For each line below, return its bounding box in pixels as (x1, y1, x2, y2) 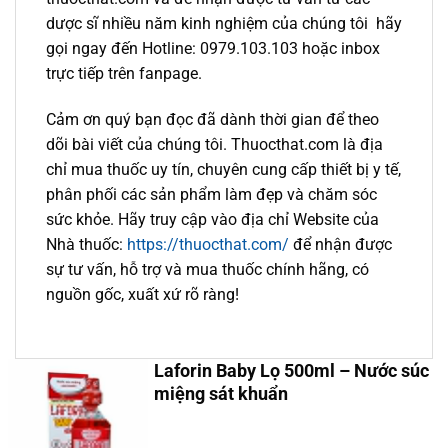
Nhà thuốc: (46, 234, 127, 254)
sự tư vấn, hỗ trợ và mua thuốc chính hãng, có (46, 259, 369, 279)
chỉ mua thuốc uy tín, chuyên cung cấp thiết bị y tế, (46, 159, 401, 179)
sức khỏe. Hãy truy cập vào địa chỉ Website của (46, 209, 379, 229)
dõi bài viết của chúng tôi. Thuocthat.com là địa (46, 134, 383, 154)
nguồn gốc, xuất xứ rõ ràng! (46, 284, 239, 304)
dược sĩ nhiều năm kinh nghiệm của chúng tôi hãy (46, 14, 402, 34)
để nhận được (289, 234, 392, 254)
